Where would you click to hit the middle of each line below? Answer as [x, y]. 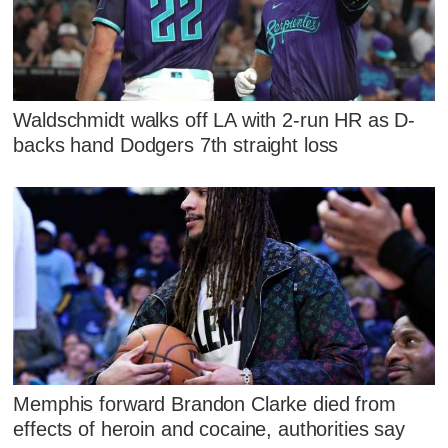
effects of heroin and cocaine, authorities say [209, 429]
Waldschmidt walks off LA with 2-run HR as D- [214, 119]
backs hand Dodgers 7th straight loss [176, 144]
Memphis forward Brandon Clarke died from [204, 404]
